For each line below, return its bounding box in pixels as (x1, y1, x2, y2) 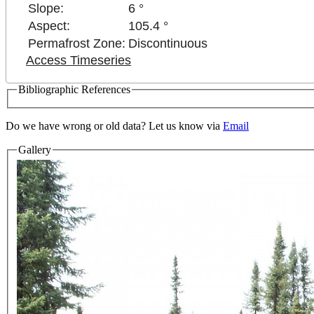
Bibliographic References (18, 83, 130, 96)
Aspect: (28, 19, 71, 34)
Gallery (18, 143, 51, 156)
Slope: (28, 1, 64, 16)
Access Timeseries (26, 53, 132, 68)
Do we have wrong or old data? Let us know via (6, 119, 223, 132)
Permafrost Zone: (28, 36, 126, 51)
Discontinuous (128, 36, 208, 51)
